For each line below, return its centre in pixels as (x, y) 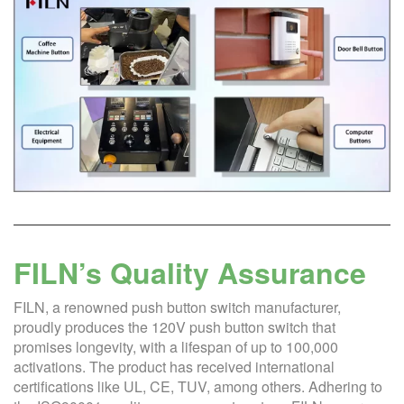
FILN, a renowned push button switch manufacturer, (177, 307)
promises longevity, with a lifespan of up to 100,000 (176, 346)
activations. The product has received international (174, 366)
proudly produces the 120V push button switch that (174, 326)
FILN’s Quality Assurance (190, 272)
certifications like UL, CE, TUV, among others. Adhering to (198, 386)
